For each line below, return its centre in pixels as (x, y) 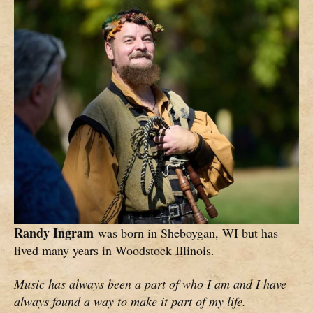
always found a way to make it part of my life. (130, 301)
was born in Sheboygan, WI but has (186, 233)
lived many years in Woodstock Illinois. (114, 250)
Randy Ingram (54, 233)
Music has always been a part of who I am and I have (150, 283)
